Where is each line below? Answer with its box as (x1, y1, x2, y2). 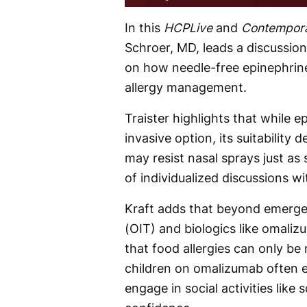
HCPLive (164, 20, 212, 35)
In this (125, 20, 164, 35)
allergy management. (125, 79, 247, 95)
